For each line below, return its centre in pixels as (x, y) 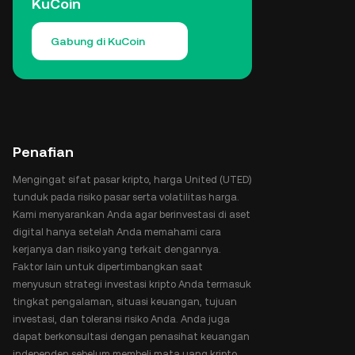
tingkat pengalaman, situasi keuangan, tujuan (125, 302)
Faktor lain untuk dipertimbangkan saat (108, 267)
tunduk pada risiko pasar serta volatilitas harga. (126, 197)
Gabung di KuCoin (98, 41)
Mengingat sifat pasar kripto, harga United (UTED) (132, 179)
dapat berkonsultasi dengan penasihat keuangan (131, 336)
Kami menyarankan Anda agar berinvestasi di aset (132, 214)
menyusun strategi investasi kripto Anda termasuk (132, 284)
